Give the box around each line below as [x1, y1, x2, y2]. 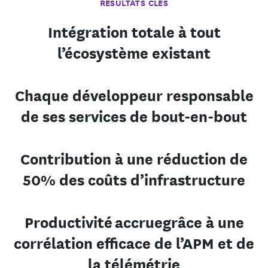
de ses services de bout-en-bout [21, 105, 247, 127]
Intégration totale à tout [47, 20, 221, 42]
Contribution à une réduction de [20, 147, 248, 169]
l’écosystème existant [57, 41, 211, 63]
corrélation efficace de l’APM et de [14, 232, 254, 254]
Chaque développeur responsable [14, 84, 254, 106]
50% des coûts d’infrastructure [23, 168, 245, 190]
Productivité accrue [24, 211, 163, 233]
